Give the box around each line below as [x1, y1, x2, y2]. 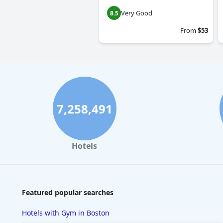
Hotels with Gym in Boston [22, 208, 110, 218]
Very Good [121, 8, 152, 18]
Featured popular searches [22, 188, 113, 198]
